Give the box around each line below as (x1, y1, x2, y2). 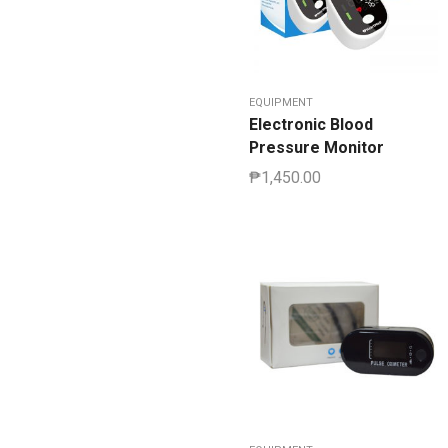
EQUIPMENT (249, 96, 313, 110)
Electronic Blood (249, 115, 373, 135)
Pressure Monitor (249, 138, 384, 158)
